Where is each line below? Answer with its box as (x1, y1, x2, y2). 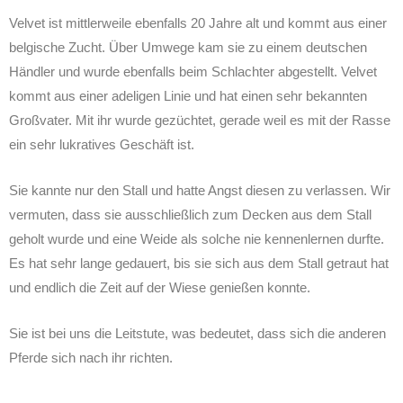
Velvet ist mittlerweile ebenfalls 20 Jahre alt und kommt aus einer (9, 14, 387, 31)
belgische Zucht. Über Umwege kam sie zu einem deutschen (9, 39, 367, 55)
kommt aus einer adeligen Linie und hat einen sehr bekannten (9, 87, 367, 103)
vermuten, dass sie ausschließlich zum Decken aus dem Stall (9, 206, 372, 222)
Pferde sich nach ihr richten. (9, 349, 173, 365)
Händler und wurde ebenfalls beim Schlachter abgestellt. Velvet (9, 63, 377, 79)
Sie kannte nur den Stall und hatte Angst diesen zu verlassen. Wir (9, 182, 390, 198)
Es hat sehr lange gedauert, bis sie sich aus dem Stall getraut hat (9, 255, 389, 271)
